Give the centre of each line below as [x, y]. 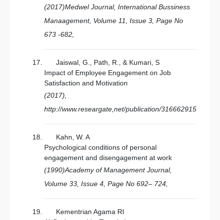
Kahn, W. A [73, 137]
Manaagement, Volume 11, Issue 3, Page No [114, 21]
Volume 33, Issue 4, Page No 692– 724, [106, 184]
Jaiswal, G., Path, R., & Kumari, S [108, 62]
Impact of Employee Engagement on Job [108, 73]
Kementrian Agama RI [90, 212]
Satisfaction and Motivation [86, 83]
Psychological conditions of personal [100, 147]
